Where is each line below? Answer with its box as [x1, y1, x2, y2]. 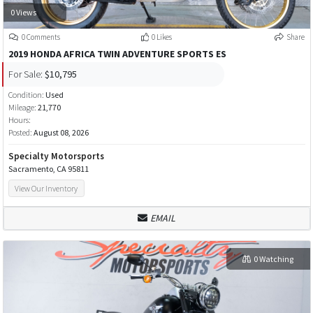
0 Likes [151, 32, 172, 43]
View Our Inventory [15, 183, 78, 194]
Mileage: [8, 102, 36, 113]
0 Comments [20, 32, 60, 43]
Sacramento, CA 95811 [8, 163, 89, 175]
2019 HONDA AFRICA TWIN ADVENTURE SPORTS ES [8, 48, 226, 61]
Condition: [8, 89, 45, 101]
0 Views [10, 6, 36, 17]
